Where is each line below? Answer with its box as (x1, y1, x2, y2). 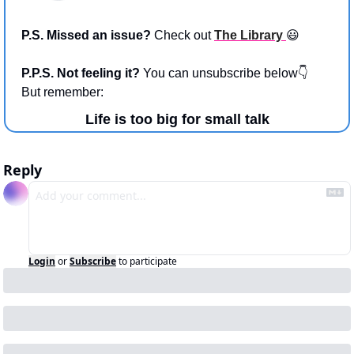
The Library (214, 28, 286, 43)
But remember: (21, 85, 104, 100)
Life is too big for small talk (85, 111, 269, 128)
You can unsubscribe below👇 (143, 66, 311, 81)
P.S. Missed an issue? (21, 28, 154, 43)
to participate (119, 254, 177, 269)
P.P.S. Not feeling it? (21, 66, 143, 81)
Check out (154, 28, 214, 43)
